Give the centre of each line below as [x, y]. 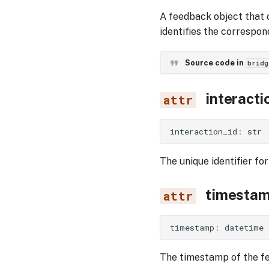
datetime [244, 227]
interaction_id [204, 131]
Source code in [215, 62]
